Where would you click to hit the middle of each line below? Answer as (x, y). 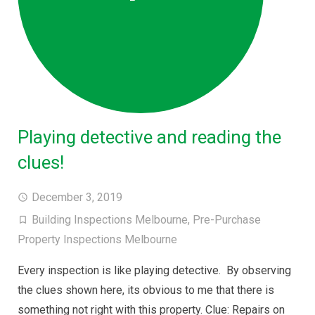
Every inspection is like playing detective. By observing (154, 270)
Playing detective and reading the (149, 137)
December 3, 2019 (77, 197)
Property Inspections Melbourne (97, 239)
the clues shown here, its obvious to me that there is (146, 290)
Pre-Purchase (227, 220)
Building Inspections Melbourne (110, 220)
